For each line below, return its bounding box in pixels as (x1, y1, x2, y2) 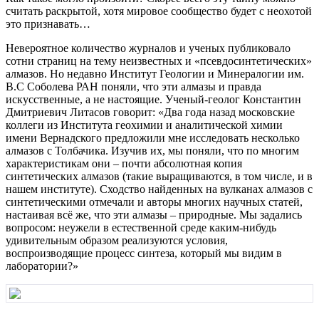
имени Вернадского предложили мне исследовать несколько (6, 131, 300, 144)
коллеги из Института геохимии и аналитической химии (6, 118, 283, 131)
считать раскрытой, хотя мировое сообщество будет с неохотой (6, 4, 312, 17)
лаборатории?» (6, 259, 78, 272)
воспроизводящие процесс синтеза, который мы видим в (6, 246, 282, 259)
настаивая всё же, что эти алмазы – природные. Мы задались (6, 208, 302, 221)
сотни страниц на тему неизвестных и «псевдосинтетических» (6, 54, 312, 67)
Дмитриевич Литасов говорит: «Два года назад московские (6, 105, 295, 118)
